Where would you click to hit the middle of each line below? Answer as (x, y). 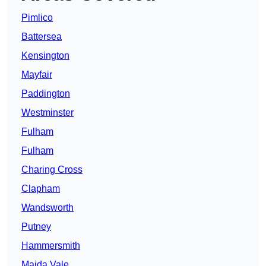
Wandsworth (47, 208)
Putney (36, 227)
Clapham (41, 189)
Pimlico (37, 18)
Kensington (45, 56)
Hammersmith (51, 246)
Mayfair (37, 75)
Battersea (42, 37)
